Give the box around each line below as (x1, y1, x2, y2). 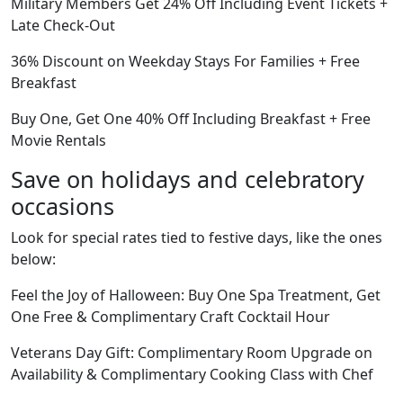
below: (11, 248, 56, 269)
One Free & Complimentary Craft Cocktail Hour (11, 306, 330, 327)
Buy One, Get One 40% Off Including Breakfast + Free (11, 108, 371, 129)
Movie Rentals (11, 130, 106, 150)
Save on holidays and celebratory (11, 163, 364, 194)
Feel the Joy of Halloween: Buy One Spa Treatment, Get (11, 284, 381, 305)
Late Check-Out (11, 14, 115, 35)
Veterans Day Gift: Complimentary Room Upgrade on (11, 342, 372, 363)
